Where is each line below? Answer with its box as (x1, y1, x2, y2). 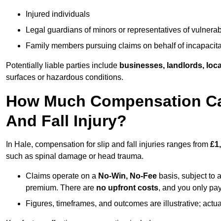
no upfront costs (96, 184, 158, 192)
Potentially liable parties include (6, 61, 119, 70)
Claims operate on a (26, 172, 98, 181)
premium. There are (26, 184, 96, 192)
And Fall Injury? (6, 112, 127, 130)
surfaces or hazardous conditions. (6, 73, 123, 82)
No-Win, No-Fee (98, 172, 157, 181)
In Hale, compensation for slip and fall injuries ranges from (6, 140, 210, 149)
